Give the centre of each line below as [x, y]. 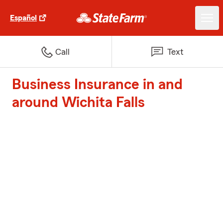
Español [23, 18]
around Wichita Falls [78, 103]
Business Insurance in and [97, 85]
